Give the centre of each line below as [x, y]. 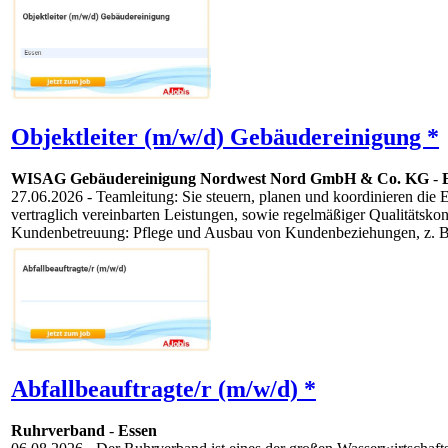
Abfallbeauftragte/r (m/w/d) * [163, 388]
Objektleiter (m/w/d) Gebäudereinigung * [225, 136]
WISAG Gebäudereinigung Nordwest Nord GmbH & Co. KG [220, 179]
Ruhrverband [58, 431]
